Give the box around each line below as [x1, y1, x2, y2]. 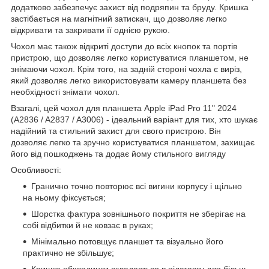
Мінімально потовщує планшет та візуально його [31, 237, 223, 247]
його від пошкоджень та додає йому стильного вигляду [11, 149, 226, 159]
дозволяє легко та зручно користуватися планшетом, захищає [11, 138, 255, 148]
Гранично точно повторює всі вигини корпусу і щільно [31, 181, 242, 192]
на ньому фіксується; [23, 193, 106, 203]
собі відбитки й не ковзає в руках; [23, 220, 153, 231]
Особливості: [11, 165, 61, 175]
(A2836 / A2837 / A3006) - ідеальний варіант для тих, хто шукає [11, 115, 258, 125]
